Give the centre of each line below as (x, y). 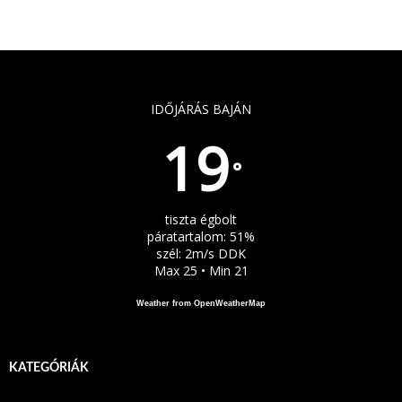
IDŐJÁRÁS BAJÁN (201, 109)
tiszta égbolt (201, 219)
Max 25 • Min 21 (201, 270)
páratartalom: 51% (201, 236)
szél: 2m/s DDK (201, 253)
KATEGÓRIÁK (49, 367)
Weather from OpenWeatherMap (201, 303)
